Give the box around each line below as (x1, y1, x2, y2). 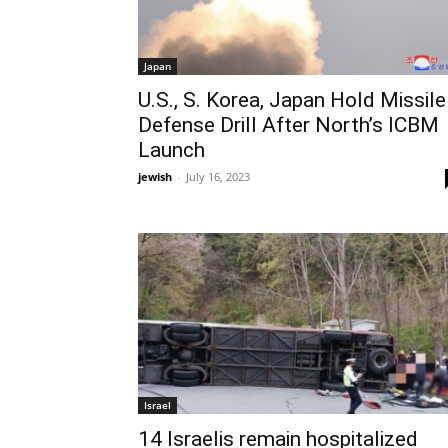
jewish (138, 169, 172, 185)
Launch (138, 138, 205, 163)
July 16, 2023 (186, 169, 250, 185)
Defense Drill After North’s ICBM (138, 113, 439, 138)
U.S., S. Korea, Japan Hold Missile (138, 88, 446, 113)
